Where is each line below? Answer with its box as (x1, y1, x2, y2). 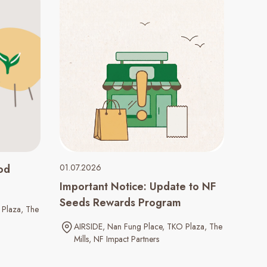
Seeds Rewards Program (60, 195, 181, 211)
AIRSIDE (74, 221, 103, 233)
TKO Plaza (167, 221, 204, 233)
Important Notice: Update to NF (60, 179, 216, 195)
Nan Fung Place (107, 221, 162, 233)
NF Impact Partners (94, 233, 159, 246)
